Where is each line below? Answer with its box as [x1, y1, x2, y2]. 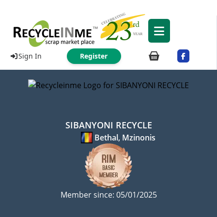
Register [80, 51, 108, 61]
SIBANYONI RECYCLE [65, 119, 152, 131]
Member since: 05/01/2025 [60, 189, 157, 200]
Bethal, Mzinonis [94, 132, 155, 143]
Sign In [18, 51, 42, 61]
